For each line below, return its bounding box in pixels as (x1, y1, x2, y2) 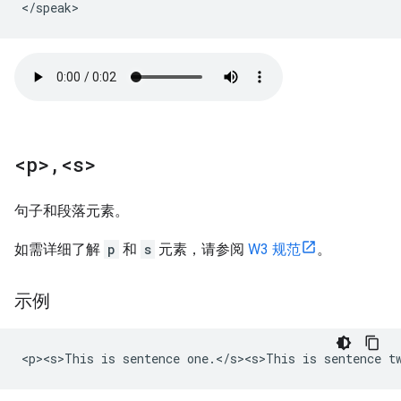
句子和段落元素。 (14, 202, 129, 219)
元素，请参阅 (155, 241, 248, 258)
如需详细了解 (14, 241, 104, 258)
